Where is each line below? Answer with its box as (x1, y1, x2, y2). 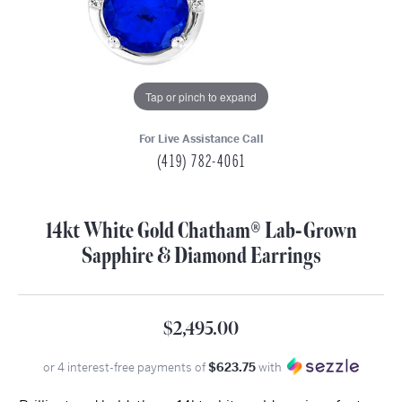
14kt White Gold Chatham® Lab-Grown (45, 218, 357, 244)
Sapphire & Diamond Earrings (81, 243, 321, 269)
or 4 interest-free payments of (43, 360, 208, 375)
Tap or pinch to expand (145, 88, 257, 104)
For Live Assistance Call (138, 132, 264, 146)
